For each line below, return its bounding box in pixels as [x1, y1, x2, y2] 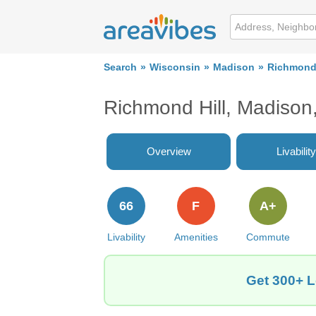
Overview [146, 145, 191, 157]
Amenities [174, 231, 218, 243]
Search [104, 62, 137, 73]
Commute [246, 231, 291, 243]
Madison [213, 62, 255, 73]
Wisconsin [150, 62, 200, 73]
